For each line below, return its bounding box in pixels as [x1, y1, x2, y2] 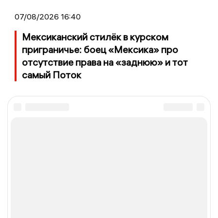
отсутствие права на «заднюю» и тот [22, 55, 188, 68]
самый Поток [22, 68, 81, 81]
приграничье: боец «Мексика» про [22, 43, 178, 55]
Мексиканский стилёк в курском [22, 30, 168, 43]
